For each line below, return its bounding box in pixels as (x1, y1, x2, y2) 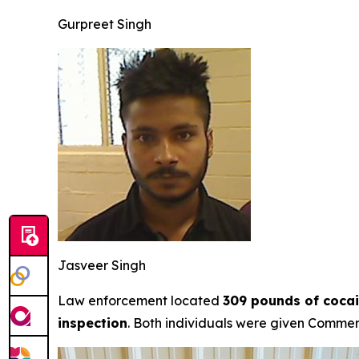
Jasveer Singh (58, 257, 146, 274)
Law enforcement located (58, 292, 223, 309)
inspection (58, 315, 127, 332)
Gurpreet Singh (58, 16, 151, 33)
